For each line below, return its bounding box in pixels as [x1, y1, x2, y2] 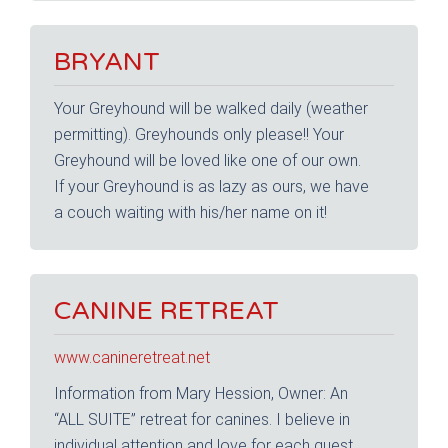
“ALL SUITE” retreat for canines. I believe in [54, 409, 350, 429]
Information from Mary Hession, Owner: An [54, 383, 348, 403]
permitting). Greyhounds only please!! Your [54, 124, 344, 144]
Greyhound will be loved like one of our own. [54, 150, 361, 170]
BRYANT [54, 45, 160, 77]
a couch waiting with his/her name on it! [54, 202, 327, 222]
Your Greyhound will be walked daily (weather [54, 98, 368, 118]
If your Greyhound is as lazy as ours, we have [54, 176, 369, 196]
